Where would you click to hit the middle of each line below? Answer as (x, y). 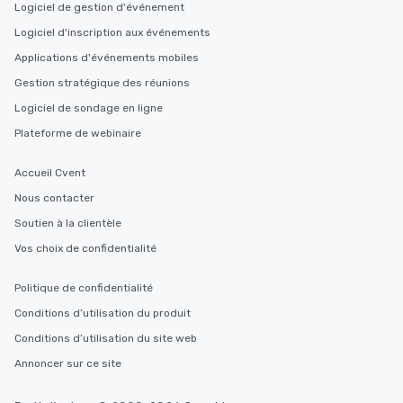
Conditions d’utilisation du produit (103, 313)
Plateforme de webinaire (78, 133)
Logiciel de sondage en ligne (89, 108)
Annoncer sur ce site (68, 363)
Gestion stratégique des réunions (102, 83)
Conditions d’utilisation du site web (106, 338)
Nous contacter (54, 198)
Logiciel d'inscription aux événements (112, 32)
